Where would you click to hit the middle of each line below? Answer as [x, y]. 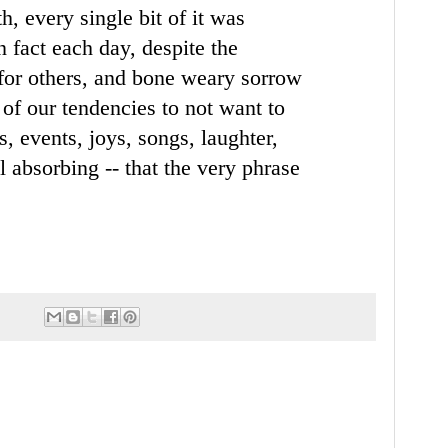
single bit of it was [162, 17]
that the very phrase [212, 167]
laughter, [239, 137]
